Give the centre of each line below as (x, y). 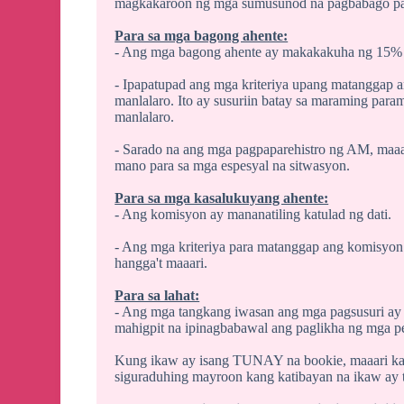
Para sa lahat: (157, 296)
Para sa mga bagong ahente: (202, 36)
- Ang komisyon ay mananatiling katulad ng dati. (253, 215)
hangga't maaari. (161, 263)
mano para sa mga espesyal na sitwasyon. (233, 166)
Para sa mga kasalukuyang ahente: (222, 198)
